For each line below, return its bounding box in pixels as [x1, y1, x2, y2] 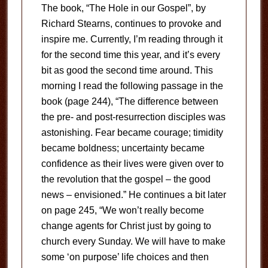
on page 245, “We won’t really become [41, 205, 204, 215]
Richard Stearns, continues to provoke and [41, 19, 221, 29]
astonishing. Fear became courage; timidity [41, 127, 223, 138]
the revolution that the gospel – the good [41, 174, 211, 184]
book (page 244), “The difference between [41, 96, 218, 106]
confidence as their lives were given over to [41, 159, 224, 169]
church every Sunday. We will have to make [41, 236, 226, 246]
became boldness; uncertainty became [41, 143, 205, 153]
